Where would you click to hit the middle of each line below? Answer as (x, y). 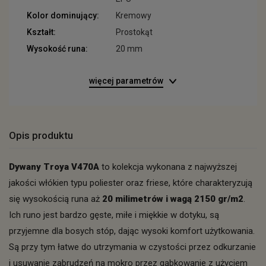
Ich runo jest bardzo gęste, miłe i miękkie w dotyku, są (114, 215)
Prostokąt (134, 32)
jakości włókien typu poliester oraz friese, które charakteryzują (131, 183)
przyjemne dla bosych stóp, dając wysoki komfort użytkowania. (132, 231)
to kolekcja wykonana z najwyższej (168, 167)
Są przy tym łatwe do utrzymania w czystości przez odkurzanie (132, 247)
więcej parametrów (126, 81)
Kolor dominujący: (63, 15)
